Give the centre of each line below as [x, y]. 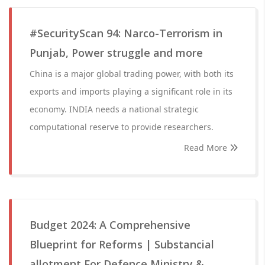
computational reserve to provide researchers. [122, 127]
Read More [207, 148]
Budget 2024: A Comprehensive [110, 225]
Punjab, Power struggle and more [116, 53]
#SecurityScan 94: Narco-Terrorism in [126, 33]
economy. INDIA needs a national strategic [114, 109]
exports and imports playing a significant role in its [131, 91]
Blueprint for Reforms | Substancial [122, 244]
